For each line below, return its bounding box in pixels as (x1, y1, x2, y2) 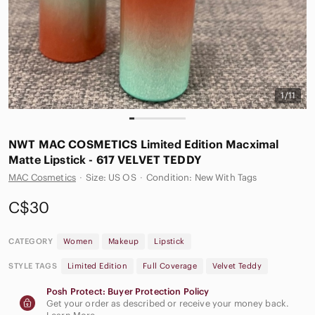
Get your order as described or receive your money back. (46, 297, 290, 309)
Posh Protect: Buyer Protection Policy (46, 285, 210, 297)
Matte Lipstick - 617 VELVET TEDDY (8, 152, 201, 167)
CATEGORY (8, 236, 53, 246)
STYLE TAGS (8, 260, 57, 271)
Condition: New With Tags (146, 171, 257, 184)
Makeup (108, 236, 139, 246)
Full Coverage (143, 260, 198, 271)
